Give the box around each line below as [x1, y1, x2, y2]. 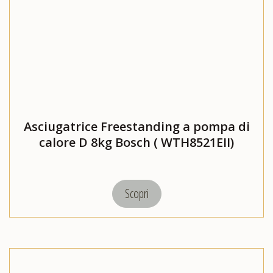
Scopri [124, 185, 149, 202]
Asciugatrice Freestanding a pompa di [23, 118, 250, 135]
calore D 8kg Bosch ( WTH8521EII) [39, 134, 234, 151]
